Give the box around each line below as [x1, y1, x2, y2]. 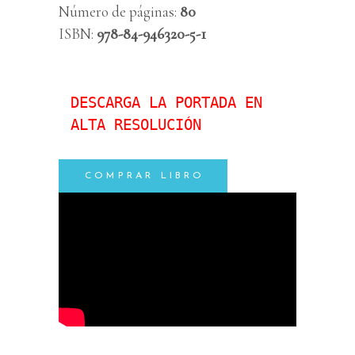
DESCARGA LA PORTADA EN [71, 93, 262, 111]
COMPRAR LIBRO [85, 170, 205, 181]
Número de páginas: [59, 2, 177, 21]
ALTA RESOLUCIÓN [71, 115, 201, 133]
